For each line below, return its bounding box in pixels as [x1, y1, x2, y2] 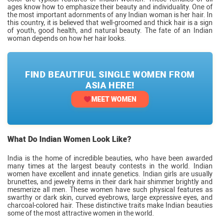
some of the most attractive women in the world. [7, 209, 154, 218]
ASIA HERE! [85, 80, 135, 91]
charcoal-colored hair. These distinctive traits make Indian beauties [7, 201, 213, 210]
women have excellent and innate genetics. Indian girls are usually [7, 170, 213, 178]
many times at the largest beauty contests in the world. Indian [7, 162, 213, 170]
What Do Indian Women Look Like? [7, 135, 131, 144]
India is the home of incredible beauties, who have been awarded [7, 154, 213, 163]
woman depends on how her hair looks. [7, 34, 126, 43]
